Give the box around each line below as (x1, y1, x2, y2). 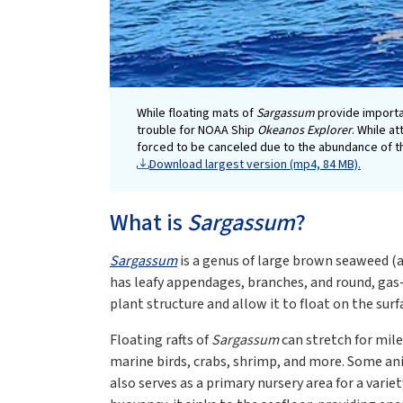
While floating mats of (137, 104, 256, 123)
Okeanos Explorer (257, 121, 352, 140)
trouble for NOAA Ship (137, 121, 257, 140)
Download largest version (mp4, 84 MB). (149, 156, 361, 175)
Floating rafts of (110, 330, 211, 351)
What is (110, 206, 187, 240)
